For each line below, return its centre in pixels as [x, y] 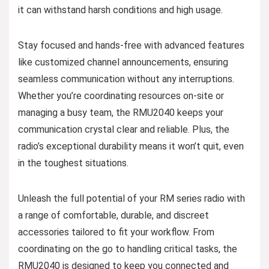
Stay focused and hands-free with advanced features [131, 45]
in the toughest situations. [73, 163]
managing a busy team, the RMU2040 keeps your [121, 112]
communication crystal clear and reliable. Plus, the [124, 129]
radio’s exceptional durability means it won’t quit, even [131, 146]
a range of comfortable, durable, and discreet [113, 215]
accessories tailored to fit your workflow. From [116, 232]
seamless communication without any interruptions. [126, 79]
